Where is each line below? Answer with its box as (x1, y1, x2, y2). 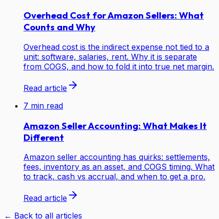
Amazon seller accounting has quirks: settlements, (23, 152, 210, 162)
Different (23, 131, 64, 143)
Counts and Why (23, 21, 95, 33)
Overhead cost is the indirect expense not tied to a (23, 42, 209, 52)
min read (28, 101, 63, 110)
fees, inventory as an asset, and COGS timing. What (23, 162, 215, 172)
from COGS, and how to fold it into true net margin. (23, 62, 214, 71)
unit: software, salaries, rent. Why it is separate (23, 52, 197, 62)
